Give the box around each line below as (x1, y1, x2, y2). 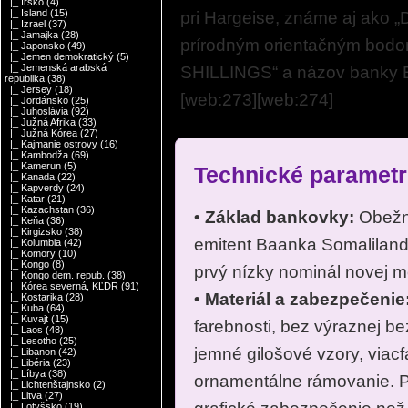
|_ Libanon (5, 346, 56, 358)
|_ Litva (5, 390, 43, 402)
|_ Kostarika (5, 291, 64, 303)
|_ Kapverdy (5, 182, 65, 194)
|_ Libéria (5, 357, 51, 369)
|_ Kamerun (5, 160, 62, 172)
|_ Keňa (5, 215, 45, 227)
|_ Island (5, 7, 48, 19)
